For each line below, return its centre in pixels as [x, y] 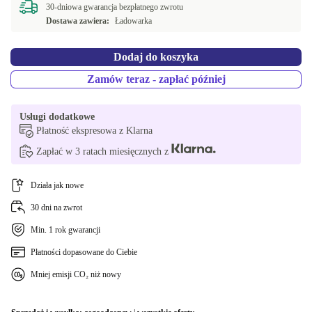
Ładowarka [133, 21]
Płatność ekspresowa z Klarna [94, 131]
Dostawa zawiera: [78, 21]
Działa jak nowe [57, 185]
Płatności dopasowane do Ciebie [84, 252]
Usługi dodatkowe [57, 117]
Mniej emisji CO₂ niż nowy [76, 274]
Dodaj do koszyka [156, 57]
